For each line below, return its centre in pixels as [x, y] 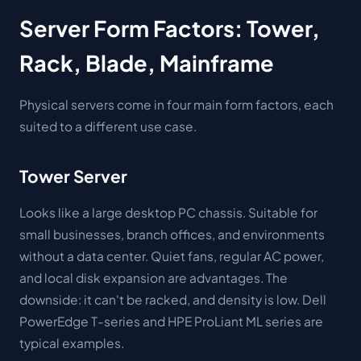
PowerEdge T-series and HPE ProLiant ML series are [171, 321]
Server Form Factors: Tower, [170, 28]
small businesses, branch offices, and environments [172, 234]
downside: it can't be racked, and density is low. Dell [173, 299]
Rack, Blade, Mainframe [147, 63]
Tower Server [73, 176]
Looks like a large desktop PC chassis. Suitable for [168, 212]
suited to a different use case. [108, 126]
